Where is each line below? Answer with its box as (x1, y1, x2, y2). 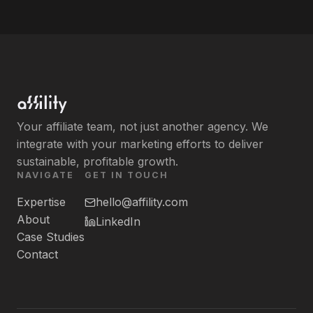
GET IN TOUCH (85, 170, 168, 181)
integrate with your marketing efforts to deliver (17, 137, 263, 152)
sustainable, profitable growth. (17, 154, 178, 169)
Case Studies (17, 230, 85, 245)
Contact (17, 247, 58, 262)
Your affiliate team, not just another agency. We (17, 119, 268, 134)
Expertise (17, 195, 66, 210)
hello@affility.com (96, 195, 188, 210)
